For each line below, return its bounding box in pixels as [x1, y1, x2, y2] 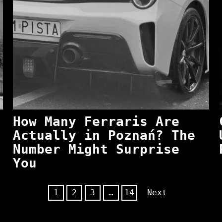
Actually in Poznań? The [12, 128, 195, 143]
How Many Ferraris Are [12, 114, 179, 129]
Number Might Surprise [12, 142, 179, 157]
